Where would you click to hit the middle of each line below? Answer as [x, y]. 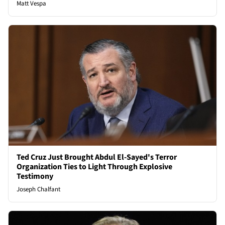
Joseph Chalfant [38, 190]
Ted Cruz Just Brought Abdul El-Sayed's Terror [97, 157]
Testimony [35, 177]
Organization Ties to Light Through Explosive [94, 167]
